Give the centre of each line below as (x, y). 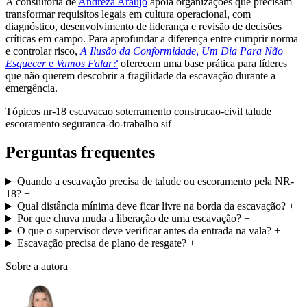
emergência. (32, 88)
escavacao (93, 111)
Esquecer (26, 63)
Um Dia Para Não (242, 51)
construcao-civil (210, 111)
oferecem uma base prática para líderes (202, 63)
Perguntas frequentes (80, 152)
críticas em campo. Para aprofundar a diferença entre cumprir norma (152, 38)
